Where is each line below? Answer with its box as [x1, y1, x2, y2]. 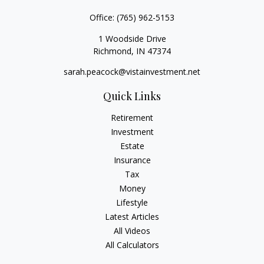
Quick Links [103, 89, 161, 103]
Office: [90, 12, 117, 23]
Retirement [111, 112, 153, 123]
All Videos [114, 225, 150, 236]
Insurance [113, 154, 151, 166]
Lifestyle [116, 197, 148, 208]
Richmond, [93, 45, 134, 57]
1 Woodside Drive [98, 33, 166, 44]
